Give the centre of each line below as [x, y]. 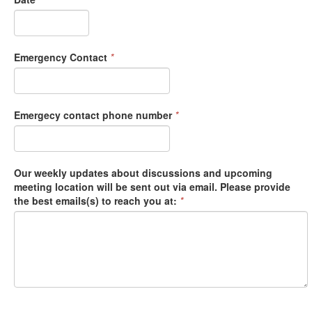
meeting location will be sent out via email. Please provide [152, 187]
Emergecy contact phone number [93, 115]
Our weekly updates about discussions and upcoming [143, 173]
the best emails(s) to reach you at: [95, 201]
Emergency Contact [61, 57]
